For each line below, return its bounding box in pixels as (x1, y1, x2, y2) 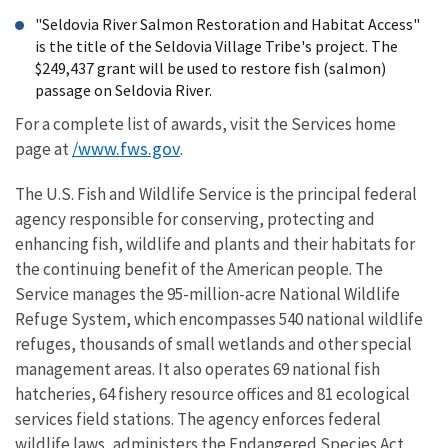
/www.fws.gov (72, 137, 180, 160)
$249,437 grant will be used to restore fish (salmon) (35, 58, 386, 78)
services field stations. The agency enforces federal (15, 408, 381, 430)
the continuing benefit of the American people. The (15, 258, 383, 280)
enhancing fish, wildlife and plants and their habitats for (15, 233, 415, 255)
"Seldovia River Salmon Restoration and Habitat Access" (35, 14, 420, 34)
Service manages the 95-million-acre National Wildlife (15, 283, 400, 305)
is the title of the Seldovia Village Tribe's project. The (35, 36, 398, 56)
